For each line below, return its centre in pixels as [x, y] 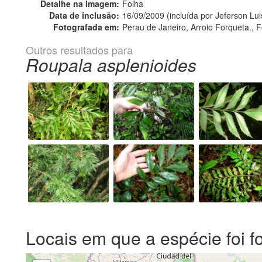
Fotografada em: [86, 27]
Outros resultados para [79, 49]
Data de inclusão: [84, 15]
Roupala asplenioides [111, 64]
